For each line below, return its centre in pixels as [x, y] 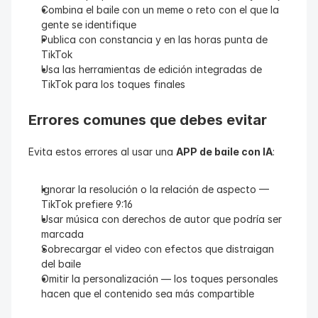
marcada [62, 234]
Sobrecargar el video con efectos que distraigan [158, 249]
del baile [61, 264]
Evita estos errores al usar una [102, 152]
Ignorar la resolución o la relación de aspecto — [155, 189]
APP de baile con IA [224, 152]
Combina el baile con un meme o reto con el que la [160, 10]
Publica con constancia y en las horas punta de [154, 39]
